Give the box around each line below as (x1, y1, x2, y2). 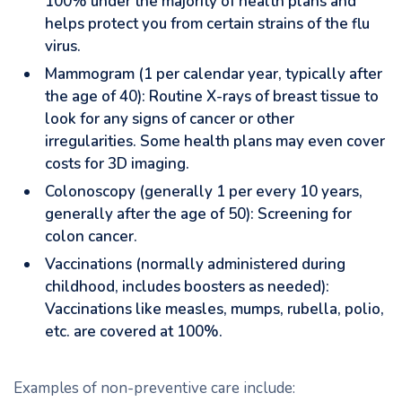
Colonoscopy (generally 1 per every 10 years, (45, 181, 363, 202)
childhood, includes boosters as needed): (45, 276, 329, 297)
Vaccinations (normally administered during (45, 254, 345, 275)
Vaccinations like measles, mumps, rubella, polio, (45, 299, 384, 319)
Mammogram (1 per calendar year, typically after (45, 64, 382, 84)
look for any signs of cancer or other (45, 109, 294, 129)
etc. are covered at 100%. (45, 321, 223, 342)
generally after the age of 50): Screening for (45, 204, 352, 224)
